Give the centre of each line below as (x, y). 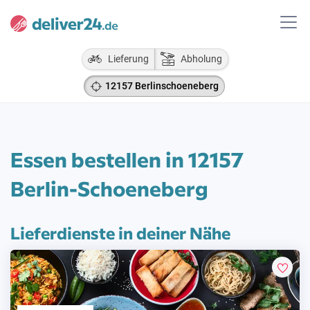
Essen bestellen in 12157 (127, 159)
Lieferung (125, 59)
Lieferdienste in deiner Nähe (120, 232)
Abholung (198, 59)
